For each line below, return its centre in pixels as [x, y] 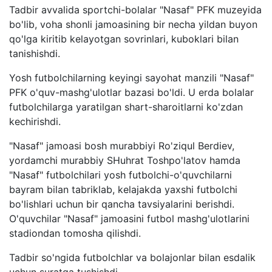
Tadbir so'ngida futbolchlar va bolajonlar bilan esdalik [132, 257]
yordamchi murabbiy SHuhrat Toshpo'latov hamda [125, 160]
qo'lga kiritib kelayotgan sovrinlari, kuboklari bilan [124, 39]
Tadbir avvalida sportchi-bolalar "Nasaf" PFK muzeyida [135, 9]
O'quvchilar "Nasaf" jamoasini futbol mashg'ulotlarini [129, 218]
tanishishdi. [35, 53]
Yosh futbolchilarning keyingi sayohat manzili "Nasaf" [131, 77]
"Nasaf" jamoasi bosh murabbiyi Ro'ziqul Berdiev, [122, 145]
